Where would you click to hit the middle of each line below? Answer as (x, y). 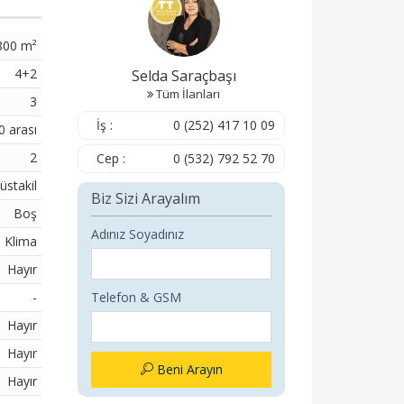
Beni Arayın (188, 369)
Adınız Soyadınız (138, 234)
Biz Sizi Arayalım (146, 198)
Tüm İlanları (188, 94)
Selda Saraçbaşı (184, 76)
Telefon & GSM (136, 297)
